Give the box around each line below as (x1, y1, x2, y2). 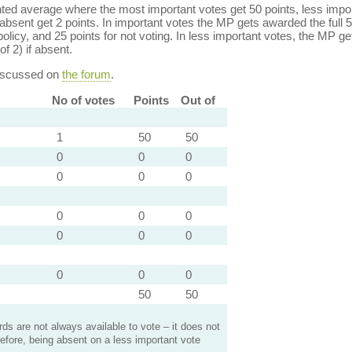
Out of (180, 93, 215, 107)
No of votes (51, 93, 115, 107)
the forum (61, 68, 111, 81)
